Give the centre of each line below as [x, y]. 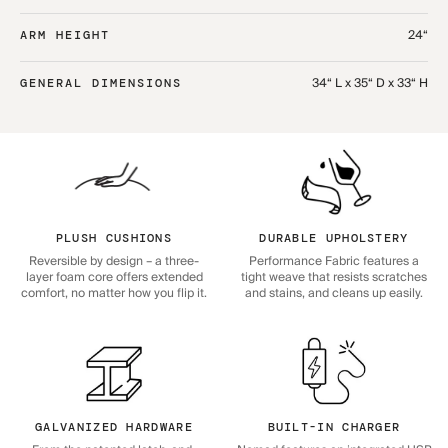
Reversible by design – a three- [114, 261]
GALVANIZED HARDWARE [114, 426]
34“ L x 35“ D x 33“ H [370, 83]
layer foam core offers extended [114, 277]
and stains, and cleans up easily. [334, 293]
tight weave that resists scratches [334, 277]
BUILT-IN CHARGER [334, 426]
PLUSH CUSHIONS [114, 237]
